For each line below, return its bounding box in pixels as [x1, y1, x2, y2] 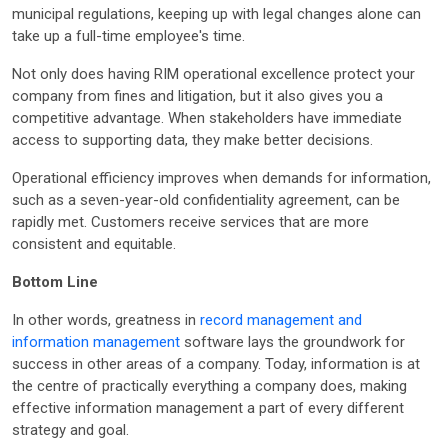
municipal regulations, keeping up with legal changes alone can [12, 4, 421, 23]
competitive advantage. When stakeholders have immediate [12, 108, 402, 127]
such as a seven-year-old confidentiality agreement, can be [12, 190, 400, 209]
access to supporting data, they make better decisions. [12, 130, 373, 149]
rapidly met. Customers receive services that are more [12, 212, 369, 231]
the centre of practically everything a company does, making [12, 376, 407, 395]
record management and [200, 310, 362, 329]
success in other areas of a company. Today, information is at [12, 354, 420, 373]
